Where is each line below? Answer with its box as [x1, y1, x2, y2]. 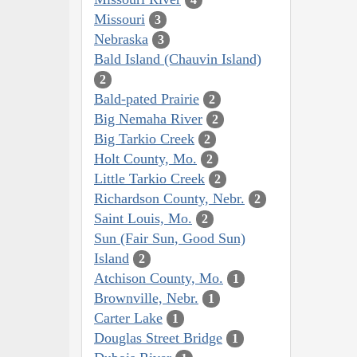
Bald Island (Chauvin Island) [94, 50, 261, 67]
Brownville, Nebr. [94, 289, 198, 306]
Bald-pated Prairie [94, 90, 199, 107]
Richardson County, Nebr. [94, 190, 245, 206]
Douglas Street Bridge [94, 329, 222, 346]
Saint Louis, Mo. [94, 210, 192, 226]
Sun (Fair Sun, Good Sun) [94, 229, 245, 246]
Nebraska [94, 30, 148, 47]
